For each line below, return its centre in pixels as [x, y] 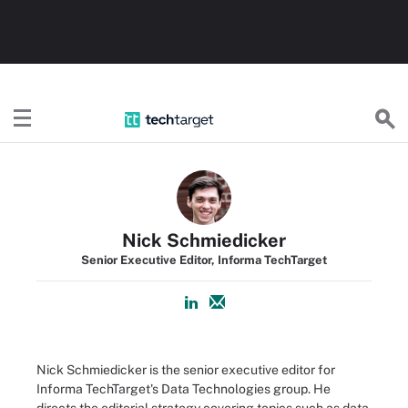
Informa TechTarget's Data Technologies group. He [184, 389]
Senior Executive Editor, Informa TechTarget [204, 260]
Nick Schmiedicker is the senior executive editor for [186, 370]
